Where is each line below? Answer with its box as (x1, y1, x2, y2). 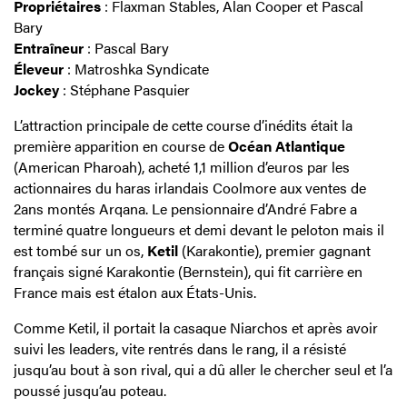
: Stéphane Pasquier (59, 79, 190, 101)
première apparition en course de (14, 135, 228, 157)
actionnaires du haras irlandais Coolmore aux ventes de (14, 177, 366, 199)
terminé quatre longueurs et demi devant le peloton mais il (14, 219, 384, 241)
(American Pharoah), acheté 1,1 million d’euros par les (14, 156, 350, 178)
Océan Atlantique (228, 135, 345, 157)
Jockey (14, 79, 59, 101)
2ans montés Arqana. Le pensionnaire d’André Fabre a (14, 198, 357, 220)
